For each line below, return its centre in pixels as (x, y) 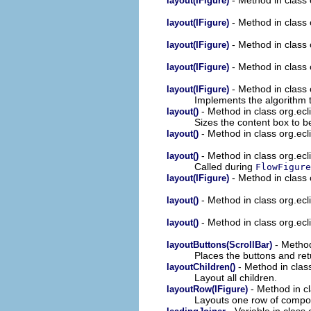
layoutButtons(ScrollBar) (219, 244)
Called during (225, 166)
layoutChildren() (201, 267)
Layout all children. (236, 277)
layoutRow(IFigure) (207, 289)
